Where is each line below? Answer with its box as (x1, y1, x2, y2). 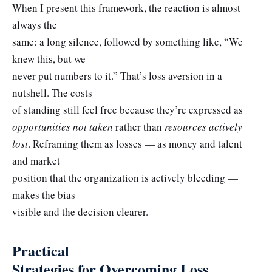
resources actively (165, 119, 242, 134)
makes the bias (12, 187, 75, 202)
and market (12, 153, 60, 168)
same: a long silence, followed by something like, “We (12, 34, 243, 49)
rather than (113, 119, 165, 134)
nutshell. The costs (12, 85, 92, 100)
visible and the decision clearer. (12, 204, 148, 219)
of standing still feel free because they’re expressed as (12, 102, 243, 117)
